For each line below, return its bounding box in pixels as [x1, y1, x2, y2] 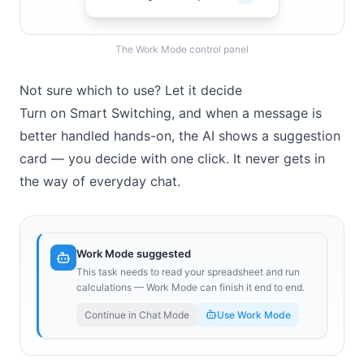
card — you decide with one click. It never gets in [19, 149, 325, 167]
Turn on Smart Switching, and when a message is [19, 104, 322, 121]
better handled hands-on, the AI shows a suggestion [19, 127, 340, 144]
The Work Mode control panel [115, 42, 249, 55]
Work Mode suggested [76, 246, 191, 260]
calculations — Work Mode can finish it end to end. [76, 280, 305, 293]
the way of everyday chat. [19, 172, 180, 189]
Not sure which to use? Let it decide [19, 81, 242, 98]
